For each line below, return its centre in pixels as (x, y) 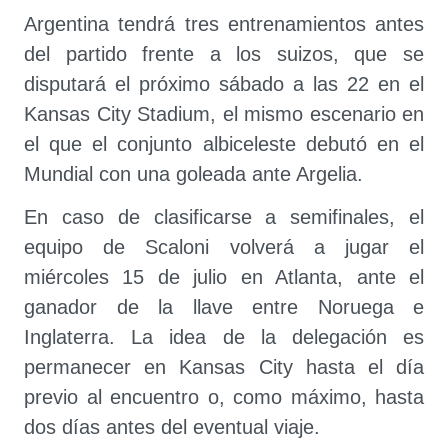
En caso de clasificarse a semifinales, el (224, 217)
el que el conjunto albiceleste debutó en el (224, 144)
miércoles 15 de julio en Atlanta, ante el (224, 277)
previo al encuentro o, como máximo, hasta (224, 397)
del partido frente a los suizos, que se (224, 54)
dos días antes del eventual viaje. (172, 427)
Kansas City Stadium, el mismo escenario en (224, 114)
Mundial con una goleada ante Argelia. (193, 174)
